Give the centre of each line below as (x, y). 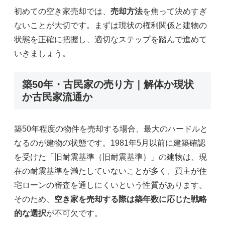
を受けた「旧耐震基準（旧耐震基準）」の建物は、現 (110, 157)
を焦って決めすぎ (175, 12)
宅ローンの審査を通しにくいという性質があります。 (110, 185)
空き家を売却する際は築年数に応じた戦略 (131, 199)
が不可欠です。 (74, 213)
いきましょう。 (42, 54)
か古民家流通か (57, 97)
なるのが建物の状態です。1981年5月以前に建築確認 (110, 143)
